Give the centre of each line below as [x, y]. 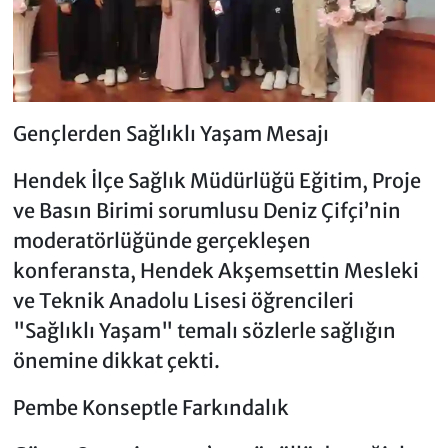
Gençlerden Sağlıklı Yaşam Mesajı [170, 133]
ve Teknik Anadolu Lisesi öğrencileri [183, 300]
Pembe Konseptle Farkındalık [150, 407]
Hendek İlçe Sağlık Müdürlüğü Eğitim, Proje [216, 180]
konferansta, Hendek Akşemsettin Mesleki [215, 270]
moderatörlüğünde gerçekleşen [161, 240]
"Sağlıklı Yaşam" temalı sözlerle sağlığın [204, 330]
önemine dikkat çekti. [116, 360]
